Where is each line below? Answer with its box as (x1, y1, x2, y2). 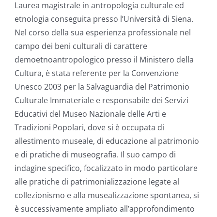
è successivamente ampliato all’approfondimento (15, 203, 195, 214)
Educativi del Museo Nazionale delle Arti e (15, 108, 166, 119)
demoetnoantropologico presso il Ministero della (15, 54, 194, 65)
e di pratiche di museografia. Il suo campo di (15, 149, 176, 160)
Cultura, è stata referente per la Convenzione (15, 67, 179, 78)
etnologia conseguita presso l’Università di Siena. (15, 13, 193, 24)
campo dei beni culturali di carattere (15, 40, 147, 51)
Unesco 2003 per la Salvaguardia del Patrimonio (15, 81, 189, 92)
